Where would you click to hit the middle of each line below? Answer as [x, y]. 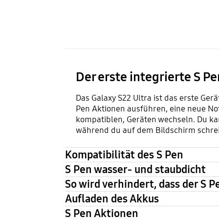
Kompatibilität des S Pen [124, 154]
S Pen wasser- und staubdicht [135, 169]
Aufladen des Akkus [112, 198]
